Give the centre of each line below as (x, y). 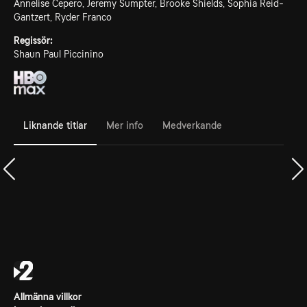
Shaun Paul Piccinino (59, 54)
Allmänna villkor (48, 297)
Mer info (125, 125)
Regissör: (33, 40)
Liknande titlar (55, 125)
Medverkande (192, 125)
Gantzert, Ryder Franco (63, 17)
